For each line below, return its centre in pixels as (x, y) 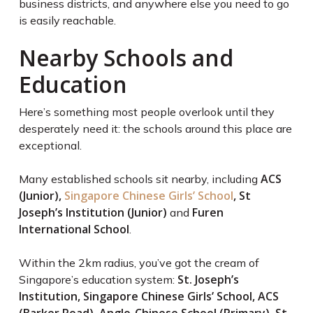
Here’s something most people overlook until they (146, 112)
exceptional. (50, 146)
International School (74, 230)
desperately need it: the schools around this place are (155, 129)
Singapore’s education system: (98, 280)
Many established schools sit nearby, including (139, 179)
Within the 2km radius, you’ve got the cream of (139, 263)
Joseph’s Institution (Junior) (93, 213)
